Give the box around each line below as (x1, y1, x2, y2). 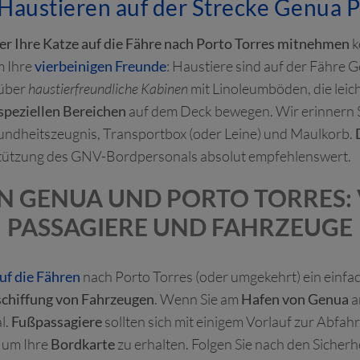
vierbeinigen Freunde (35, 57, 166, 75)
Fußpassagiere (11, 313, 102, 330)
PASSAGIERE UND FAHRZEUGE (7, 212, 353, 241)
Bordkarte (51, 335, 115, 353)
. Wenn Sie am (154, 290, 241, 308)
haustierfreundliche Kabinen (28, 80, 188, 97)
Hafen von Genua (241, 290, 349, 308)
